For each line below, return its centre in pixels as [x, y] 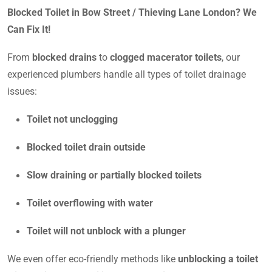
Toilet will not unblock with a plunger [106, 231]
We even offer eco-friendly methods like [93, 259]
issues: [22, 91]
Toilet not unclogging [72, 119]
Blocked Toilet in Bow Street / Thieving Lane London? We [132, 12]
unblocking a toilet [218, 259]
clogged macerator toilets [166, 57]
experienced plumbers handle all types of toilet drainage [127, 74]
